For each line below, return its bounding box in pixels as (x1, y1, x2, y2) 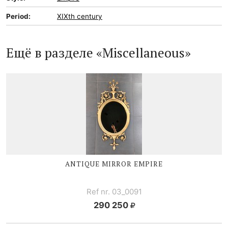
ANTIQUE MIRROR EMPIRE (65, 159, 163, 168)
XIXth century (57, 12, 102, 20)
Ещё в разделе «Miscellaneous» (6, 44, 191, 61)
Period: (6, 12, 31, 20)
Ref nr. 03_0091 (86, 186, 142, 196)
